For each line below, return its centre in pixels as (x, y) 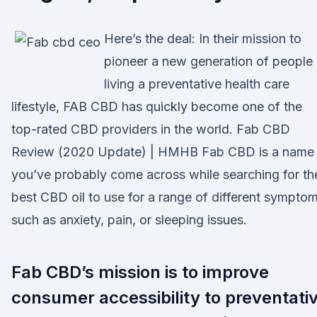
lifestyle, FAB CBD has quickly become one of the (157, 106)
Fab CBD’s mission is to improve (140, 272)
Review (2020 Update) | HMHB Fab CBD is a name (163, 152)
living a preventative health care (197, 84)
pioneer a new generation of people (208, 61)
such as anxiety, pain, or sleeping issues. (129, 220)
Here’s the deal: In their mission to (203, 39)
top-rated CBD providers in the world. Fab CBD (151, 129)
